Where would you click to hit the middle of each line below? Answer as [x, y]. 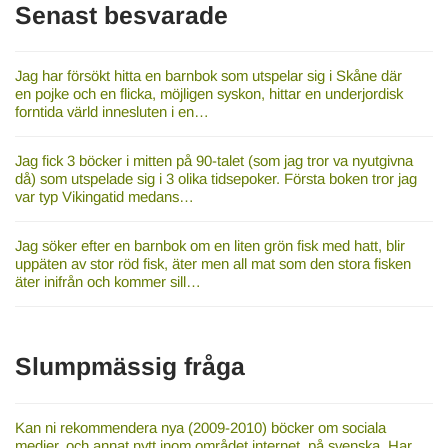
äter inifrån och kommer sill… [107, 282]
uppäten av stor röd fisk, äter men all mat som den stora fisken [212, 264]
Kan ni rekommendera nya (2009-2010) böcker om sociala [200, 427]
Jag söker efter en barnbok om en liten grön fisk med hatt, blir [209, 246]
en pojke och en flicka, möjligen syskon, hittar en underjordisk [208, 94]
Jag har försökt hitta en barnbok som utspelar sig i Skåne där [208, 76]
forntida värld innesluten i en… [111, 112]
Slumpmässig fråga [129, 367]
